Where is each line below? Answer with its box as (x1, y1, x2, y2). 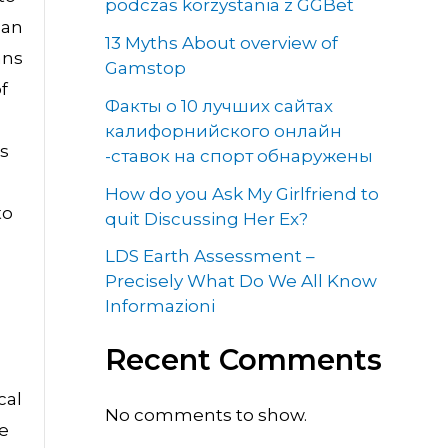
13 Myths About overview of (104, 33, 338, 53)
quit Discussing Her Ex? (104, 208, 308, 229)
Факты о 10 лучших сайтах (104, 95, 333, 116)
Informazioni (104, 296, 215, 317)
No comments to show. (104, 404, 307, 425)
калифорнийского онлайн (104, 120, 342, 141)
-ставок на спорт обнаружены (104, 145, 373, 166)
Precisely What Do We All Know (104, 271, 377, 292)
